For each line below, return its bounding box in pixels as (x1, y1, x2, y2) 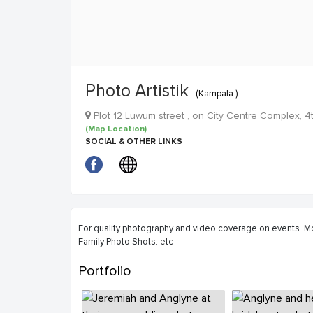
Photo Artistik (85, 80, 189, 101)
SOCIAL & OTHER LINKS (85, 136, 182, 147)
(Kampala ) (196, 88, 238, 99)
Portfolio (78, 262, 131, 279)
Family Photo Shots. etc (78, 235, 173, 247)
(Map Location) (85, 124, 147, 134)
